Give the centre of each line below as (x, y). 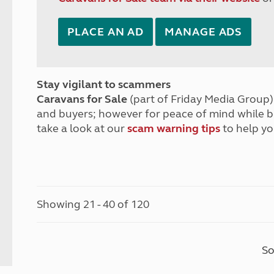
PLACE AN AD (106, 32)
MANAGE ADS (204, 32)
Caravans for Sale (82, 99)
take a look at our (82, 128)
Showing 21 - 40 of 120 (93, 204)
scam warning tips (174, 128)
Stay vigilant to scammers (104, 84)
